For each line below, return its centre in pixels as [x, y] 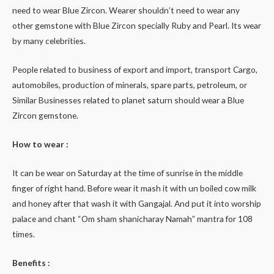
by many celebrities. [49, 41]
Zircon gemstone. [45, 116]
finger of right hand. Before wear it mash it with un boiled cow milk [134, 188]
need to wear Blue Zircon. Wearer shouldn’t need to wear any [126, 10]
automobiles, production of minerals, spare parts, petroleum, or [130, 85]
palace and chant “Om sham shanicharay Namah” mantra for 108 [132, 218]
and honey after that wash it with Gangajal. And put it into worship [137, 203]
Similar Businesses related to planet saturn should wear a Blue [128, 100]
